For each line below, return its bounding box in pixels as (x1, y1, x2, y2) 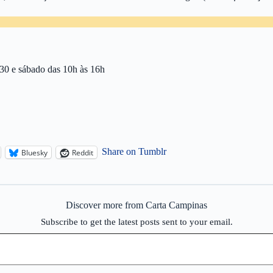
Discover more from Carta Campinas (66, 200, 207, 210)
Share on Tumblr (102, 146, 166, 157)
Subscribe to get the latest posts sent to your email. (40, 217, 233, 227)
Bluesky (21, 147, 48, 158)
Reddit (72, 147, 93, 158)
